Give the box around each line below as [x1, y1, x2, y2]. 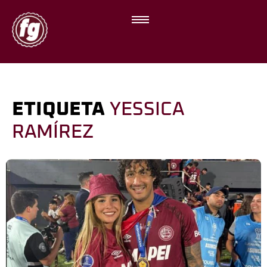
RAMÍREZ [12, 123, 94, 142]
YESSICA [110, 100, 184, 119]
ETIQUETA [12, 100, 110, 119]
